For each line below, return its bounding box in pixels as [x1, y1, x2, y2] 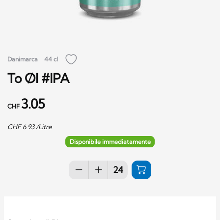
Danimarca [7, 55, 38, 63]
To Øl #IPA [7, 70, 69, 86]
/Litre [34, 122, 52, 131]
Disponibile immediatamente [69, 137, 151, 145]
